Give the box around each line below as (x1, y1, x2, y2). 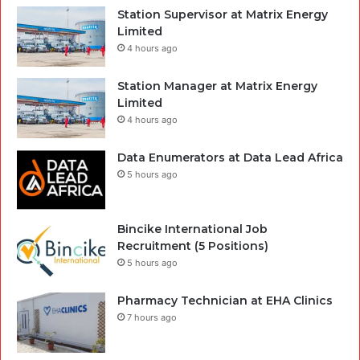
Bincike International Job (117, 222, 268, 237)
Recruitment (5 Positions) (117, 239, 268, 254)
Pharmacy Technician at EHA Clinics (117, 293, 333, 309)
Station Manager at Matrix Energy (117, 79, 317, 94)
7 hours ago (127, 312, 177, 324)
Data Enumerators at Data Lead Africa (117, 150, 343, 166)
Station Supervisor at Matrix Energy (117, 7, 328, 22)
